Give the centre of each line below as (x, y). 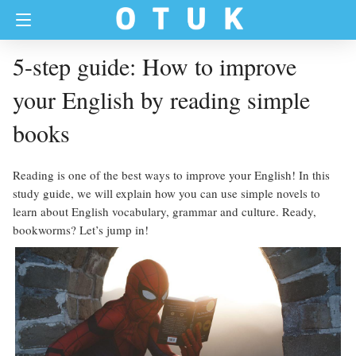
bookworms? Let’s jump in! (81, 230)
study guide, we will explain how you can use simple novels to (166, 193)
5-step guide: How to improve (155, 66)
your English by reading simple (161, 99)
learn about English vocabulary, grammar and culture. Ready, (164, 211)
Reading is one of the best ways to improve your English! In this (171, 175)
